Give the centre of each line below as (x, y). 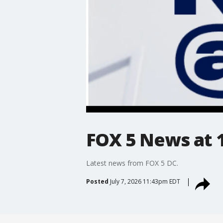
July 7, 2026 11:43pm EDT (145, 181)
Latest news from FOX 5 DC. (133, 163)
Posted (97, 181)
